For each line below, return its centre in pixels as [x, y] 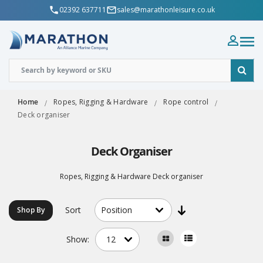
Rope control [186, 102]
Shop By [31, 210]
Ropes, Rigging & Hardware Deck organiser [131, 176]
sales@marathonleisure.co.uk [166, 9]
